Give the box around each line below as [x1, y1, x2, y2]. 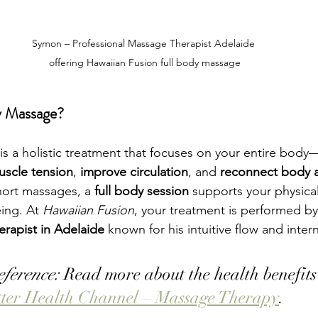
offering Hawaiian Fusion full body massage [49, 55, 241, 69]
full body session [94, 182, 189, 199]
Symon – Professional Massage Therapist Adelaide [32, 36, 258, 50]
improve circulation [80, 163, 188, 180]
